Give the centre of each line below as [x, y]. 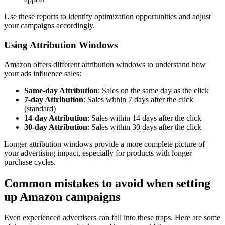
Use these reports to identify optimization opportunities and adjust [107, 17]
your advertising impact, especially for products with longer [98, 153]
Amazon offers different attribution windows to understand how [105, 64]
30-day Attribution [56, 127]
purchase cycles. [30, 162]
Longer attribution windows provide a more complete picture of [104, 144]
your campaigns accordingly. [49, 26]
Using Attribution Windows [61, 45]
